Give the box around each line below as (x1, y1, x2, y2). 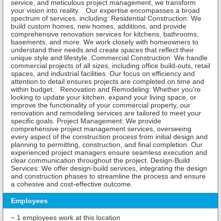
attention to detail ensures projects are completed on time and (11, 77, 204, 86)
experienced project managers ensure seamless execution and (11, 148, 207, 157)
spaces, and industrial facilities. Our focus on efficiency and (11, 70, 195, 78)
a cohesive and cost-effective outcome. (11, 180, 133, 188)
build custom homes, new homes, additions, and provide (11, 22, 186, 31)
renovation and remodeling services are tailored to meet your (11, 109, 201, 117)
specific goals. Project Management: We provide (11, 117, 161, 125)
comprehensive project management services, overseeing (11, 125, 191, 133)
